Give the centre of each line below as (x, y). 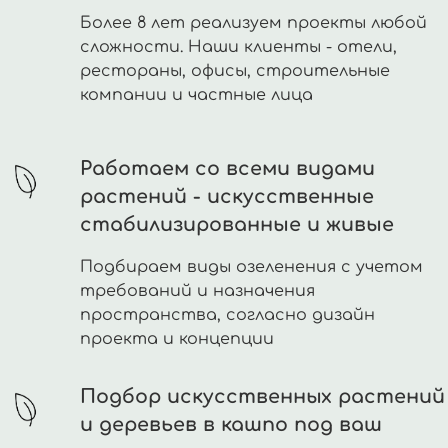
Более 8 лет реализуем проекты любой (253, 23)
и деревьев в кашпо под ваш (231, 425)
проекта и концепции (177, 339)
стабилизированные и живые (237, 225)
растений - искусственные (227, 197)
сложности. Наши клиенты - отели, (238, 47)
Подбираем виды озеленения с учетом (251, 267)
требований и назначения (197, 291)
